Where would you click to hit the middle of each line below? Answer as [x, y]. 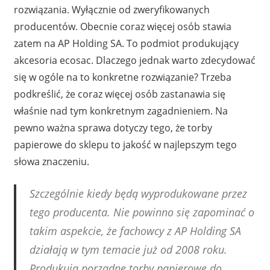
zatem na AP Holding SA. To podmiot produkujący [126, 43]
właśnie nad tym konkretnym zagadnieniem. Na [121, 111]
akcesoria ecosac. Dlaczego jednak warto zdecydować [134, 60]
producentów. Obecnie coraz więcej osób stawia [122, 27]
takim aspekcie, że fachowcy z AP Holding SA [135, 231]
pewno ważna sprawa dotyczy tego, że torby [113, 128]
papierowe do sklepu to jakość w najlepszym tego [125, 145]
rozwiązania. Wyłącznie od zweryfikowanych [111, 10]
